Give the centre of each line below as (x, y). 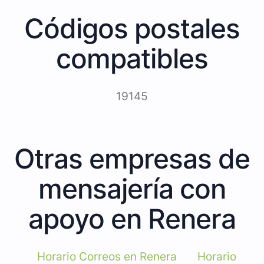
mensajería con (132, 188)
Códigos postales (132, 28)
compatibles (132, 58)
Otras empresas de (132, 158)
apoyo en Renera (132, 218)
